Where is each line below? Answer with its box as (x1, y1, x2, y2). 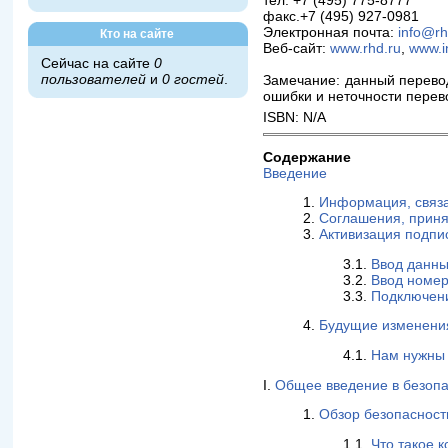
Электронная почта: (263, 24, 399, 40)
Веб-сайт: (263, 40, 331, 56)
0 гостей (162, 72, 225, 87)
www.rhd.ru (330, 40, 402, 56)
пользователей (41, 72, 147, 87)
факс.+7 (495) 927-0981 (263, 8, 420, 24)
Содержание (263, 149, 352, 165)
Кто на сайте (100, 27, 175, 41)
